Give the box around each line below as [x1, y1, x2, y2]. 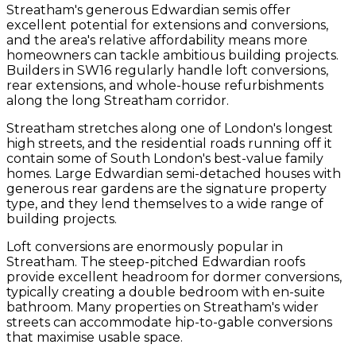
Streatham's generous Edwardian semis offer [6, 2, 291, 18]
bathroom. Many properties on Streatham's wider [6, 300, 319, 315]
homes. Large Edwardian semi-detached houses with [6, 166, 341, 182]
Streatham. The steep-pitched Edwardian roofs [6, 254, 305, 270]
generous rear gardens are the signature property [6, 181, 327, 197]
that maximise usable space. [6, 330, 183, 346]
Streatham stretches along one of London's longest [6, 121, 333, 137]
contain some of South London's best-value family [6, 151, 323, 167]
